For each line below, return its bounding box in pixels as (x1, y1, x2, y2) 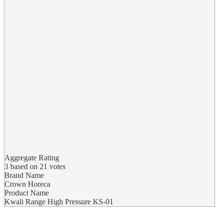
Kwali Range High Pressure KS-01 (4, 197, 113, 206)
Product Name (4, 189, 49, 197)
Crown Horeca (4, 180, 50, 189)
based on (8, 162, 40, 171)
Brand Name (4, 171, 44, 180)
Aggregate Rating (4, 153, 59, 162)
